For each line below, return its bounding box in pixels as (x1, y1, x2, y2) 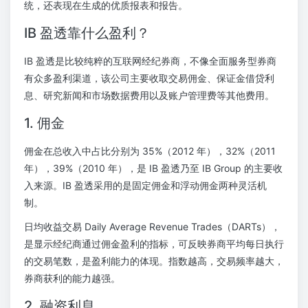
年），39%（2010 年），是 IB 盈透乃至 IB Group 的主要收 (24, 162, 283, 174)
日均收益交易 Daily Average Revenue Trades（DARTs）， (24, 221, 280, 232)
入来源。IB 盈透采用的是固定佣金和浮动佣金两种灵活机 (24, 179, 267, 191)
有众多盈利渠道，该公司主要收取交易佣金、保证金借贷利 (24, 72, 274, 84)
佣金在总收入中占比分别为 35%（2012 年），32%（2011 (24, 145, 276, 157)
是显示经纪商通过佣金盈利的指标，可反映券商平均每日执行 (24, 238, 284, 250)
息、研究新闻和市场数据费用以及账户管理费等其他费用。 (24, 89, 274, 101)
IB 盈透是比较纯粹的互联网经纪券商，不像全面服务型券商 (24, 55, 276, 67)
